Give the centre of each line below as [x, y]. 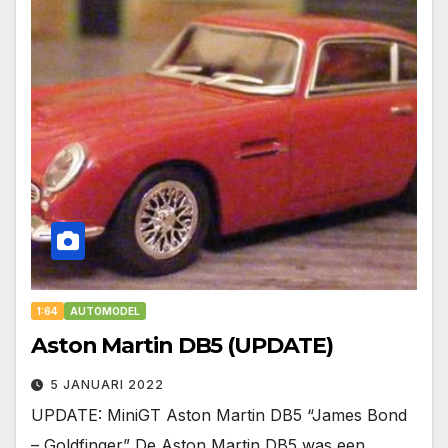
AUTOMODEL [105, 311]
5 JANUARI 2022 [107, 385]
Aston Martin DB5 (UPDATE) [182, 346]
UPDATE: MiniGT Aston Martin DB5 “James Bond [219, 415]
